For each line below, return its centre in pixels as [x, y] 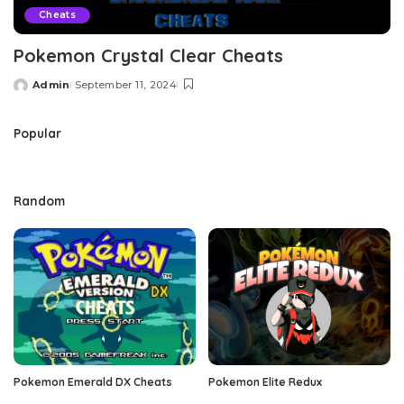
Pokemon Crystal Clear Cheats [148, 56]
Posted [34, 92]
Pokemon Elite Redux [265, 381]
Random [39, 201]
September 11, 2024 [125, 85]
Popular [37, 133]
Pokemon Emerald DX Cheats [93, 381]
